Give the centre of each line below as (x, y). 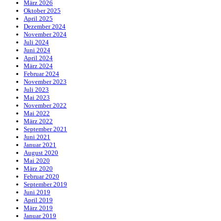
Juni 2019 (37, 192)
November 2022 (45, 106)
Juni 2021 (37, 137)
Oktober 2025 (42, 11)
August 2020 (41, 153)
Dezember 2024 (45, 27)
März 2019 (38, 208)
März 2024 (38, 66)
